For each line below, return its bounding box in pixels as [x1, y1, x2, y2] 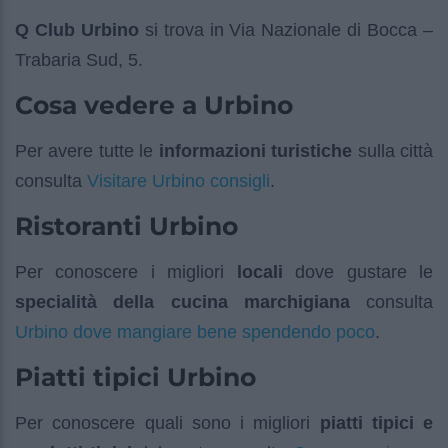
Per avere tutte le [15, 141, 159, 162]
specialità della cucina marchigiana [15, 292, 350, 313]
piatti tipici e [319, 413, 433, 434]
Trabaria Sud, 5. [15, 50, 143, 71]
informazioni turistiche [158, 141, 353, 162]
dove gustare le [282, 262, 434, 283]
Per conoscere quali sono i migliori [15, 413, 320, 434]
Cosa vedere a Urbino [15, 90, 293, 121]
